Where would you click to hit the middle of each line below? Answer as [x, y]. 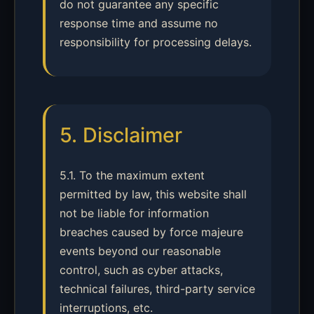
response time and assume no [139, 23]
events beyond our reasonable [140, 251]
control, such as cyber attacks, [141, 270]
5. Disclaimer [121, 135]
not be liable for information [134, 213]
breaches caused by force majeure [151, 232]
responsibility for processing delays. [156, 42]
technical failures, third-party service [157, 289]
